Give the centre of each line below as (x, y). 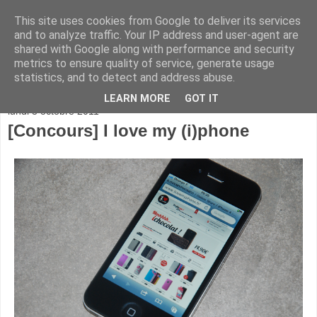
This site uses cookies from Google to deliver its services (157, 21)
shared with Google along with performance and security (154, 49)
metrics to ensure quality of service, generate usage (144, 63)
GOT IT (202, 99)
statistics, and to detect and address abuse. (125, 77)
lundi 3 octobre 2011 (53, 111)
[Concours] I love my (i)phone (128, 131)
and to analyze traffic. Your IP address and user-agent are (156, 35)
